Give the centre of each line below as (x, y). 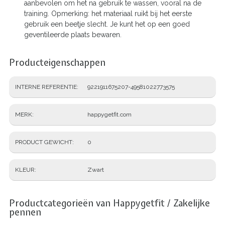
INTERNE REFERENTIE (46, 87)
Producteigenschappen (57, 62)
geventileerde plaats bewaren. (73, 34)
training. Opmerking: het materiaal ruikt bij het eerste (108, 13)
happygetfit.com (109, 114)
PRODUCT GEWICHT (44, 142)
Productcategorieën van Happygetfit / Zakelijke (109, 203)
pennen (25, 212)
